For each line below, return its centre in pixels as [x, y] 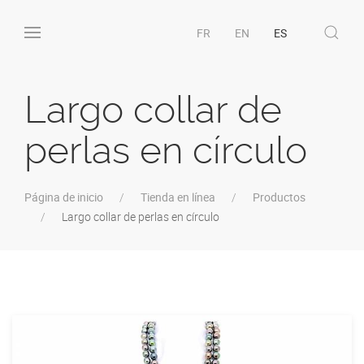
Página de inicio [64, 197]
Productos [279, 197]
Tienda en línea [178, 197]
